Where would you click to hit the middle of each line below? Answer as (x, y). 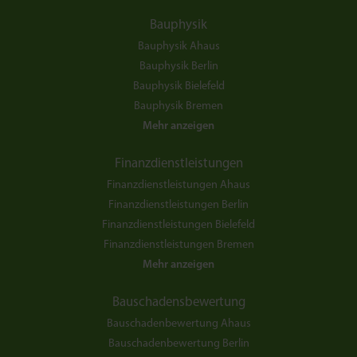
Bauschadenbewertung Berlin (178, 344)
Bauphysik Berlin (178, 67)
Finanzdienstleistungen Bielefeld (178, 226)
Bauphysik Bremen (178, 107)
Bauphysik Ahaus (178, 47)
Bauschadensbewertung (178, 303)
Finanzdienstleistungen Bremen (178, 245)
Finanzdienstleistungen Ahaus (178, 186)
